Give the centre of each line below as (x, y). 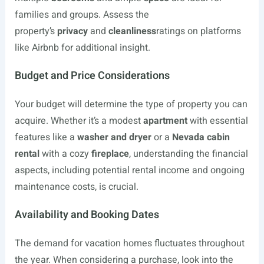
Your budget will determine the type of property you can (131, 104)
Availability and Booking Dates (87, 215)
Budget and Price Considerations (92, 76)
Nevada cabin (201, 137)
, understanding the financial (188, 154)
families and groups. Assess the (82, 15)
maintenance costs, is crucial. (76, 187)
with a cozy (65, 154)
